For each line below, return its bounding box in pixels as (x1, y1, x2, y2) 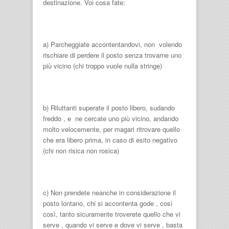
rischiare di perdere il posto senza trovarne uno (43, 50, 181, 60)
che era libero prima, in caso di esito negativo (43, 135, 177, 145)
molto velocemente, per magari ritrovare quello (43, 124, 180, 134)
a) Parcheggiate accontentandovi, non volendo (43, 39, 182, 49)
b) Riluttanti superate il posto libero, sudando (43, 103, 175, 112)
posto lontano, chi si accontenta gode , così (43, 198, 173, 208)
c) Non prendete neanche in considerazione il (43, 188, 176, 197)
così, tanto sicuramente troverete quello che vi (43, 209, 180, 219)
